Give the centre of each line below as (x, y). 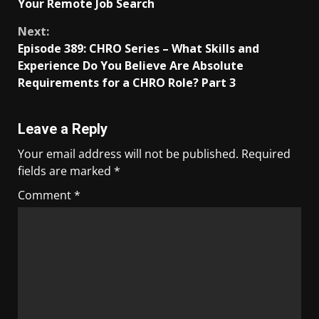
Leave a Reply (63, 129)
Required (266, 154)
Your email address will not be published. (128, 154)
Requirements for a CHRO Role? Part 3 (127, 83)
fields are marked (66, 171)
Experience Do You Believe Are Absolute (131, 66)
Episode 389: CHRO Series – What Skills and (138, 48)
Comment (46, 195)
